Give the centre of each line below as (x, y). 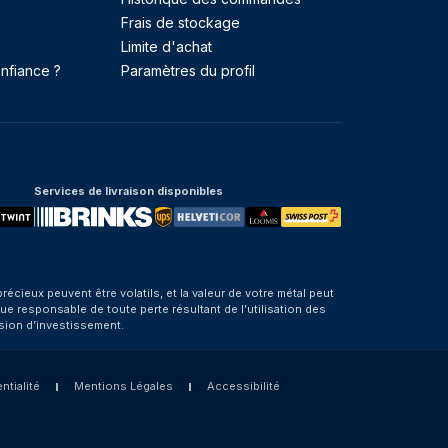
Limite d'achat (166, 46)
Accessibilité (243, 386)
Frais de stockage (180, 22)
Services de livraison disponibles (128, 191)
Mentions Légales (123, 386)
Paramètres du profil (188, 70)
